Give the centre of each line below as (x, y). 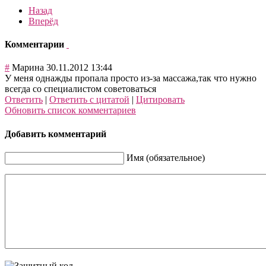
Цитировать (160, 100)
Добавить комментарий (56, 134)
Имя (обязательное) (166, 157)
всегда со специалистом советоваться (80, 89)
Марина (28, 68)
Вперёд (43, 21)
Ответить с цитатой (89, 100)
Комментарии (36, 45)
